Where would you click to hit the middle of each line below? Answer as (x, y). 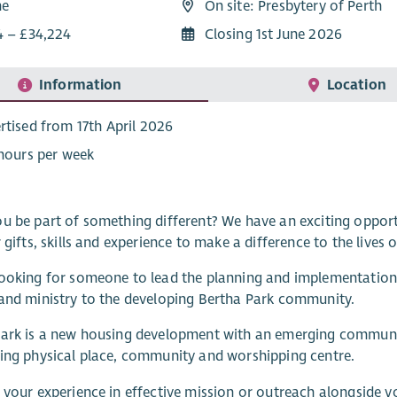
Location (356, 85)
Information (80, 85)
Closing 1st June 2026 (273, 35)
